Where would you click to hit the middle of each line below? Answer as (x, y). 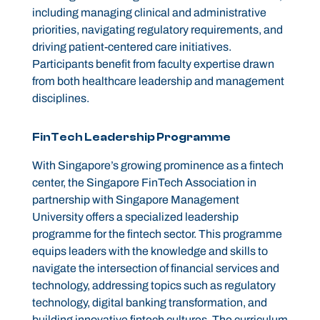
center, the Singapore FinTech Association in (144, 183)
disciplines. (60, 99)
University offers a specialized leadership (135, 217)
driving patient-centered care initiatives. (131, 47)
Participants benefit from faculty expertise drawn (153, 64)
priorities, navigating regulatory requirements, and (157, 30)
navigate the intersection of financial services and (155, 269)
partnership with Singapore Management (135, 200)
